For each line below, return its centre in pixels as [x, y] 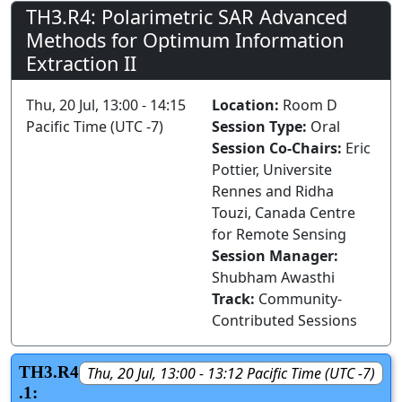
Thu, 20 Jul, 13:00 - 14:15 [106, 105]
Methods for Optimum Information [185, 40]
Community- [300, 299]
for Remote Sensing [279, 235]
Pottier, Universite [272, 170]
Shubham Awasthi [273, 278]
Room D [310, 105]
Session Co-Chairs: [279, 149]
